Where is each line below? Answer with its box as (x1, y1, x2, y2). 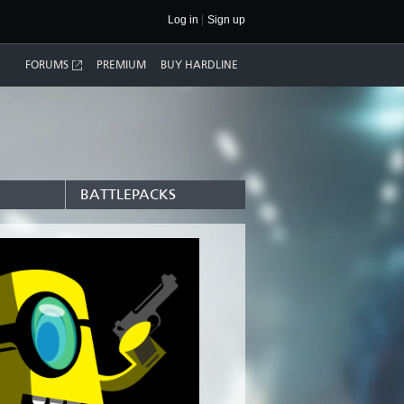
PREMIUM (96, 59, 146, 71)
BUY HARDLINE (161, 59, 238, 71)
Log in (168, 14, 198, 26)
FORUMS (25, 59, 69, 71)
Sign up (207, 14, 245, 26)
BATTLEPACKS (80, 186, 176, 203)
